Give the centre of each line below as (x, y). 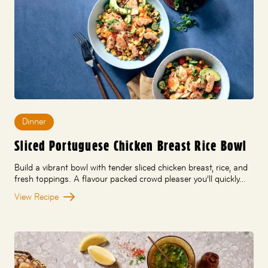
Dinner (34, 122)
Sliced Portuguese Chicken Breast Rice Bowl (131, 146)
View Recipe (36, 197)
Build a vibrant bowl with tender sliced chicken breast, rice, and (131, 167)
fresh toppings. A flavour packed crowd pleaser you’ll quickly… (130, 179)
